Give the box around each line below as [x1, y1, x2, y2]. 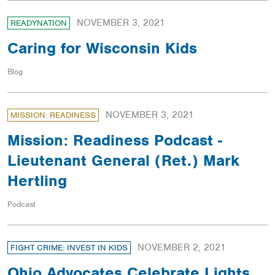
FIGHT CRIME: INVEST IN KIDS [10, 242, 128, 254]
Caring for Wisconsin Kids [7, 38, 197, 58]
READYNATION [10, 18, 67, 29]
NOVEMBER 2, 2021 [137, 241, 226, 254]
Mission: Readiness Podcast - [7, 130, 222, 150]
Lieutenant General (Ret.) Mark [7, 150, 239, 171]
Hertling [7, 171, 67, 191]
